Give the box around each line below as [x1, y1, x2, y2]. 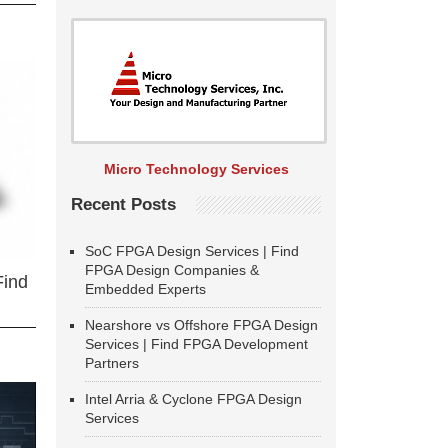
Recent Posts [71, 195, 176, 214]
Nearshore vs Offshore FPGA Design [85, 317, 318, 333]
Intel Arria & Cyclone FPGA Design [85, 391, 302, 407]
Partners [85, 355, 139, 371]
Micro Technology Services [103, 161, 289, 177]
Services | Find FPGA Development [85, 336, 308, 352]
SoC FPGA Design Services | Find [85, 243, 299, 259]
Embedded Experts [85, 281, 206, 297]
